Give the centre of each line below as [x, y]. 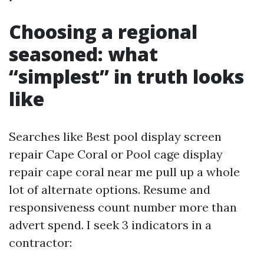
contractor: [40, 242]
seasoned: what [83, 54]
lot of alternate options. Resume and [110, 189]
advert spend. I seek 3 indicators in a [110, 225]
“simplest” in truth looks [126, 76]
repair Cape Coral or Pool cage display [116, 154]
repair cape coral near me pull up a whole [124, 172]
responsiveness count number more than [123, 207]
